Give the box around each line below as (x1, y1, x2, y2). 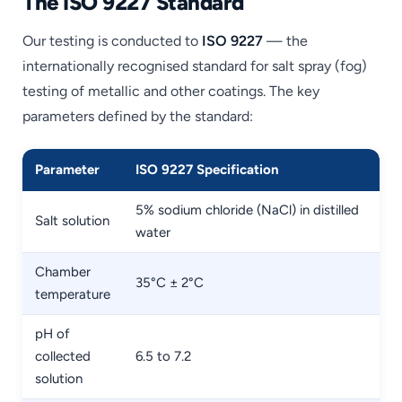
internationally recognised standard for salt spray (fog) (22, 57, 367, 74)
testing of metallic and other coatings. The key (22, 82, 319, 100)
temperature (35, 286, 110, 303)
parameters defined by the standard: (22, 107, 253, 125)
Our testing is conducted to (22, 31, 202, 49)
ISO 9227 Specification (135, 162, 279, 179)
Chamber (35, 264, 91, 281)
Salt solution (35, 213, 109, 230)
